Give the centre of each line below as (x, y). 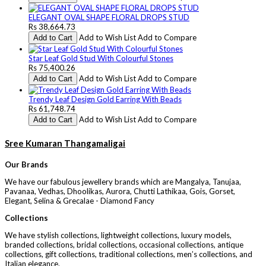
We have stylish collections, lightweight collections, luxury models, (118, 235)
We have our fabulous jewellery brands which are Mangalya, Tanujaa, (123, 182)
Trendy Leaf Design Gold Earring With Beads (105, 99)
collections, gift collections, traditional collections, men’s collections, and (129, 254)
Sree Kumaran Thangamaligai (65, 143)
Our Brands (26, 165)
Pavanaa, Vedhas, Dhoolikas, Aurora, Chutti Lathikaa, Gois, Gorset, (120, 191)
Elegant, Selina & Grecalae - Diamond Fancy (80, 201)
